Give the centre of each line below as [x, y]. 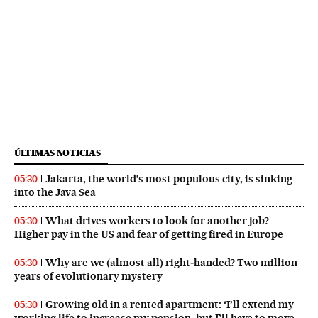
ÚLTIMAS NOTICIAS [57, 153]
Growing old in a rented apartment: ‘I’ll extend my [170, 305]
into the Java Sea [55, 193]
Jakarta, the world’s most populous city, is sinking [169, 179]
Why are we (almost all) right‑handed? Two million [171, 263]
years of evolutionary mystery [88, 276]
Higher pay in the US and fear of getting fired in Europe [149, 235]
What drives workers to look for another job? [157, 221]
